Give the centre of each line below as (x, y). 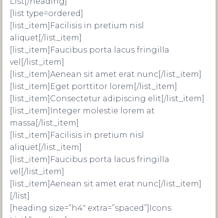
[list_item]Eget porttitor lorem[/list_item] (93, 86)
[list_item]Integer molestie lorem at (82, 111)
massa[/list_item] (44, 123)
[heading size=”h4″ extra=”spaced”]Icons (91, 208)
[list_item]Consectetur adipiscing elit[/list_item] (107, 99)
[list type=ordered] (46, 13)
